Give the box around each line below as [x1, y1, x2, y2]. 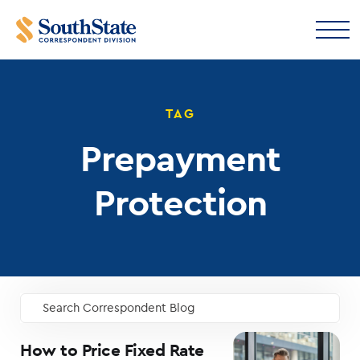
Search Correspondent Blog [42, 301, 195, 314]
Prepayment [80, 134, 280, 181]
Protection [93, 178, 267, 225]
